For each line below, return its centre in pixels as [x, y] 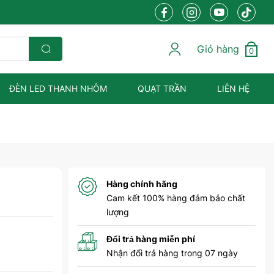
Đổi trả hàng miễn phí [151, 239]
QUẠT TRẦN [162, 88]
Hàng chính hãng [142, 184]
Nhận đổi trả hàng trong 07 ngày [172, 253]
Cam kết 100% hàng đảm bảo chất [176, 198]
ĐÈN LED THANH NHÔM [58, 88]
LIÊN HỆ [234, 88]
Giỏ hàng [218, 49]
